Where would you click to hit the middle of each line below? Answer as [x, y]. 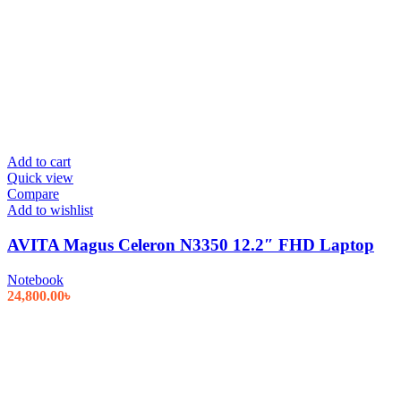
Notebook [35, 279]
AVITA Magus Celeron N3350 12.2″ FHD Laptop [191, 244]
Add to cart [39, 162]
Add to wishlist [50, 210]
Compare [33, 194]
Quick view [40, 178]
